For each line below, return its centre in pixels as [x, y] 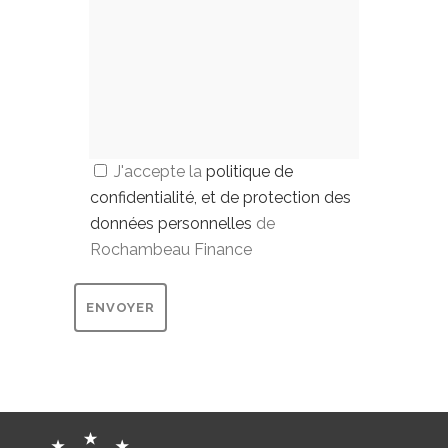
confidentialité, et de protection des [220, 197]
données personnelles [171, 223]
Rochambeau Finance [171, 249]
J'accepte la [160, 171]
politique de [249, 171]
